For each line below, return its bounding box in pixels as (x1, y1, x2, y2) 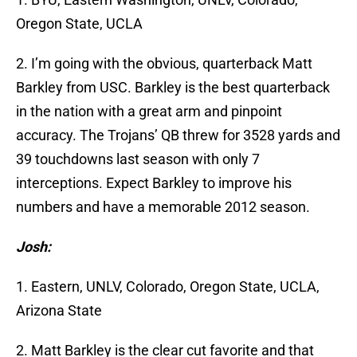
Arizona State (16, 302, 102, 320)
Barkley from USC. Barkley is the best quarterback (16, 79, 330, 96)
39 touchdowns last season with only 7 (16, 151, 260, 168)
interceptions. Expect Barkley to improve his (16, 175, 292, 192)
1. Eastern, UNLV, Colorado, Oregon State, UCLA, (16, 278, 320, 296)
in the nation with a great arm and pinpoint (16, 103, 282, 120)
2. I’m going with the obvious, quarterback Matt (16, 55, 312, 73)
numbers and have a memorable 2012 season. (16, 198, 310, 216)
